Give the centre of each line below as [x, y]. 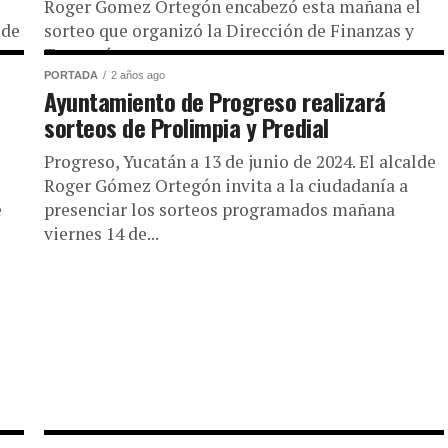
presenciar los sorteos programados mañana [219, 209]
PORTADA [71, 75]
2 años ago [138, 75]
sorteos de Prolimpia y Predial [186, 127]
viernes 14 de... [101, 233]
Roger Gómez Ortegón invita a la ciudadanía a [226, 185]
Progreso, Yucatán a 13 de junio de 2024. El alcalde [240, 161]
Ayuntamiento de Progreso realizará [215, 101]
